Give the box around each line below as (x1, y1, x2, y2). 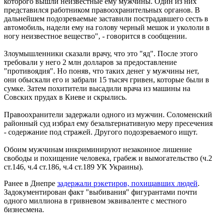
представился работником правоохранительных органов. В (4, 5, 200, 14)
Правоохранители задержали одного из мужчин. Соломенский (4, 110, 212, 119)
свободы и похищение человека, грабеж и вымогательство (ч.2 (4, 154, 212, 162)
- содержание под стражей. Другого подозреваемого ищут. (4, 127, 198, 136)
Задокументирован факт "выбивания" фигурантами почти (4, 187, 197, 196)
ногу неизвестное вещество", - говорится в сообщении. (4, 31, 187, 40)
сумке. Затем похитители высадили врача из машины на (4, 84, 190, 93)
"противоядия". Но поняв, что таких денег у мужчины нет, (4, 66, 199, 75)
